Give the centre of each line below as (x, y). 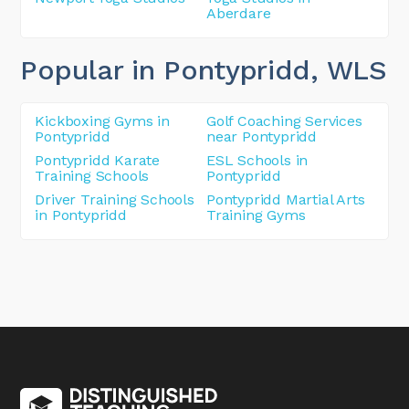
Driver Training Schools (115, 199)
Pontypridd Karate (98, 160)
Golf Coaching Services (284, 121)
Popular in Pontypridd (166, 69)
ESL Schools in (257, 160)
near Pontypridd (262, 136)
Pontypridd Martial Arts (286, 199)
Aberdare (239, 13)
